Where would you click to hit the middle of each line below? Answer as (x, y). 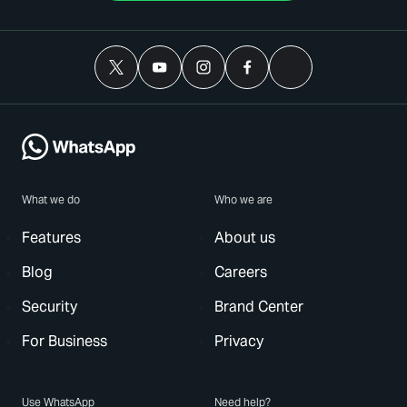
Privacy (239, 341)
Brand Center (259, 307)
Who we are (243, 199)
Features (51, 238)
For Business (65, 341)
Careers (241, 272)
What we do (51, 199)
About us (245, 238)
